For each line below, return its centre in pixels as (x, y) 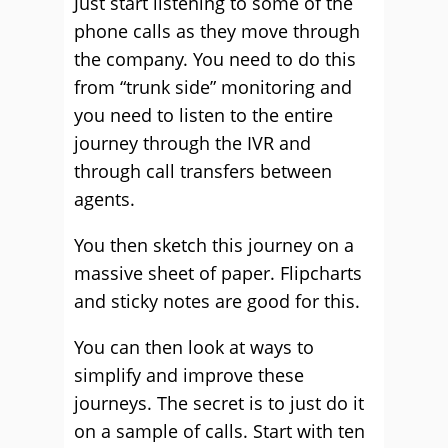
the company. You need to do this (215, 59)
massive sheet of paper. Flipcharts (218, 273)
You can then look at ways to (194, 347)
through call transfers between (203, 171)
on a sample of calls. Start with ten (219, 431)
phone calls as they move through (217, 31)
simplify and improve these (189, 375)
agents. (104, 199)
